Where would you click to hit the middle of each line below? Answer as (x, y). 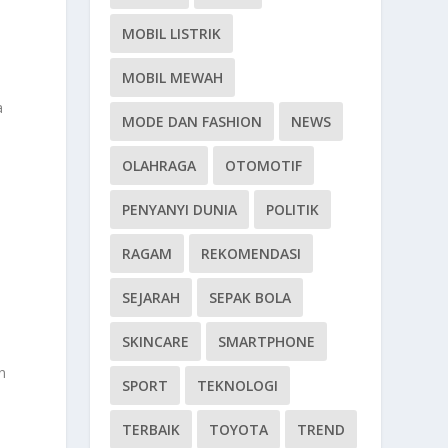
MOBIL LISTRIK (172, 33)
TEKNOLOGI (238, 385)
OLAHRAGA (159, 165)
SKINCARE (156, 341)
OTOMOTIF (264, 165)
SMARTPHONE (267, 341)
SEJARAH (151, 297)
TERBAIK (151, 429)
